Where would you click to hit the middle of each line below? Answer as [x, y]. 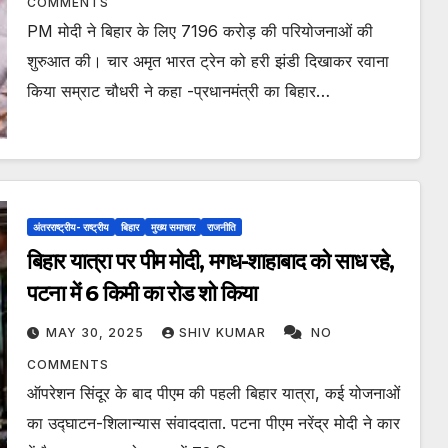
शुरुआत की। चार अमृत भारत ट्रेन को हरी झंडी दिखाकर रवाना [207, 61]
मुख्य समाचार [172, 227]
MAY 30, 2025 [96, 333]
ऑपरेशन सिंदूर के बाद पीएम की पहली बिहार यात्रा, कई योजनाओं [213, 393]
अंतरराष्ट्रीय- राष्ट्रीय [70, 227]
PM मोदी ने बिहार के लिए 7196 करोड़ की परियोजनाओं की [199, 31]
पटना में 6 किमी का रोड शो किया [141, 294]
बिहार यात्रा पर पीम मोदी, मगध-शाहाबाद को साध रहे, [210, 262]
